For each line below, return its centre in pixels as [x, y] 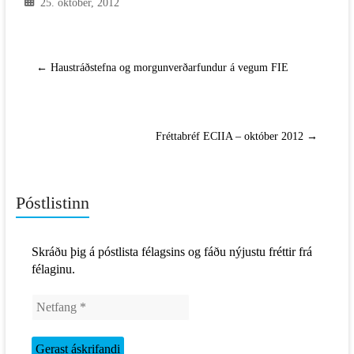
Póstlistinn [52, 203]
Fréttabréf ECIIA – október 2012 [232, 136]
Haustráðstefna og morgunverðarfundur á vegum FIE [168, 68]
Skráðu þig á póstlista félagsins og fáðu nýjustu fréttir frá [171, 252]
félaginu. [53, 269]
